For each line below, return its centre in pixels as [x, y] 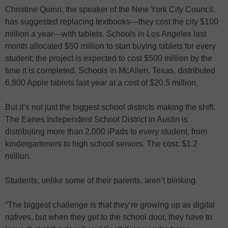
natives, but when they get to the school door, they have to [109, 217]
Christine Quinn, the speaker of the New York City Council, [110, 9]
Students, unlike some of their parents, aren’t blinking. [101, 180]
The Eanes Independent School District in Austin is [96, 119]
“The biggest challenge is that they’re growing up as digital [110, 205]
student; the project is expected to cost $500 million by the [109, 58]
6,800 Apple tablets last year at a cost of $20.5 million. [102, 83]
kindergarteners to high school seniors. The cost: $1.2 [101, 144]
